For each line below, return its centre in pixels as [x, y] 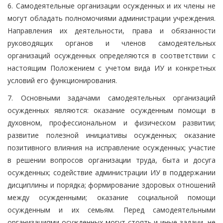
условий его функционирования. [62, 80]
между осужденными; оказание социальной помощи [111, 197]
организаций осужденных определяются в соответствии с [111, 55]
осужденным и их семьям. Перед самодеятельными [111, 210]
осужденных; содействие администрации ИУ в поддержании [111, 172]
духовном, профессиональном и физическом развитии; [111, 122]
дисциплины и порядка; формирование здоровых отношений [111, 185]
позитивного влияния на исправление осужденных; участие [111, 147]
